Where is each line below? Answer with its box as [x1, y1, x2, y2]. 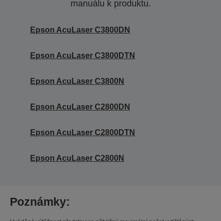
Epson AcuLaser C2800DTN [30, 128, 135, 137]
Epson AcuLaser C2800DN [30, 103, 130, 111]
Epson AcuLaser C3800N [30, 77, 124, 86]
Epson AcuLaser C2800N [30, 154, 124, 163]
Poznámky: [10, 195, 70, 209]
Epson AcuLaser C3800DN [30, 26, 130, 35]
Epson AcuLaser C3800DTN [30, 51, 135, 60]
